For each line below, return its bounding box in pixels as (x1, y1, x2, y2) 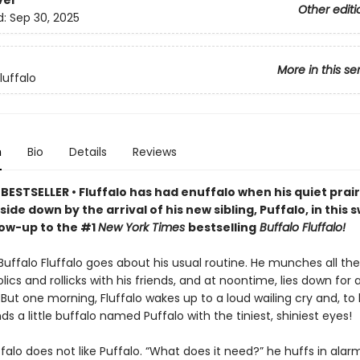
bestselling (187, 219, 256, 235)
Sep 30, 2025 (9, 10, 80, 27)
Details (68, 144, 107, 160)
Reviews (132, 144, 177, 160)
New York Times (97, 219, 188, 235)
